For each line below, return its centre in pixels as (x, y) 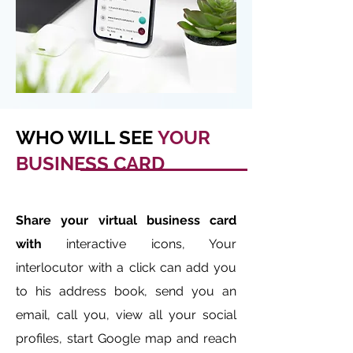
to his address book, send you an (126, 291)
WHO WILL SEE (87, 137)
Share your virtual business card (126, 220)
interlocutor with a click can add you (126, 268)
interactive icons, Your (139, 244)
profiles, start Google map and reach (126, 338)
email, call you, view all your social (126, 315)
